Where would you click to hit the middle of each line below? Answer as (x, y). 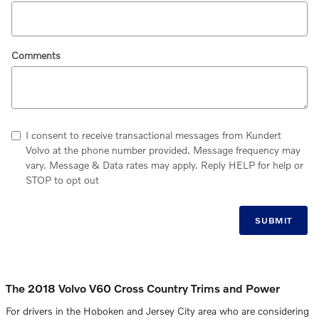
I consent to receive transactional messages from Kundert (153, 135)
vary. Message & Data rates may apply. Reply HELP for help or (164, 164)
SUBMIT (274, 220)
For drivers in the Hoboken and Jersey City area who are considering (157, 310)
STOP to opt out (62, 179)
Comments (36, 55)
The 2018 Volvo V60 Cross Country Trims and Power (143, 288)
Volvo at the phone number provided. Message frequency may (163, 150)
